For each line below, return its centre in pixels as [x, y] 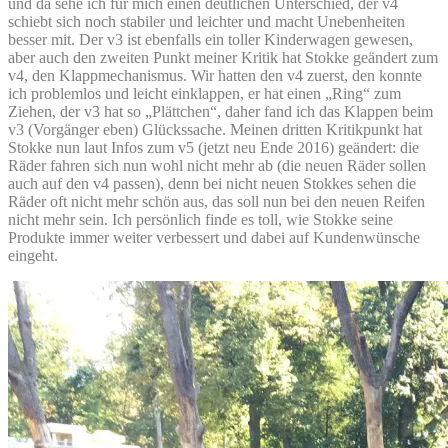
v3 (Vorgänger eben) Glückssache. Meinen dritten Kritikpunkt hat [215, 129]
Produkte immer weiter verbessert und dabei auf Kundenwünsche [214, 237]
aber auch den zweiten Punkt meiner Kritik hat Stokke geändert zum [223, 57]
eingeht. [33, 255]
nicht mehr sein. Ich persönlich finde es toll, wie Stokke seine [200, 219]
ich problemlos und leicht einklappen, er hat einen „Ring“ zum [204, 93]
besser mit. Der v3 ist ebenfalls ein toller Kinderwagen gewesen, [210, 39]
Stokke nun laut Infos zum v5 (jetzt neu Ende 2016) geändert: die [213, 147]
